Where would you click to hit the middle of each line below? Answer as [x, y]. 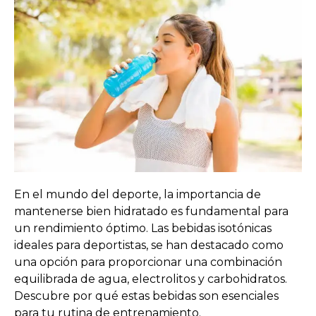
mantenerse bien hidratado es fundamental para [151, 211]
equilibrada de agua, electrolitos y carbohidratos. [151, 279]
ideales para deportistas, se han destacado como [149, 245]
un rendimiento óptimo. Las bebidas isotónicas [143, 228]
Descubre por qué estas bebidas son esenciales [146, 296]
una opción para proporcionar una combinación [148, 262]
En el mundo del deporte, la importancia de [138, 194]
